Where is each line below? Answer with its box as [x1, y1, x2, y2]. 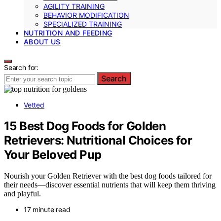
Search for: [4, 63, 39, 72]
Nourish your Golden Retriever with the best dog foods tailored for [4, 171, 212, 180]
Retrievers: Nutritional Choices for [4, 133, 192, 147]
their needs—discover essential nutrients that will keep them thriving [4, 180, 216, 189]
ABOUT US [24, 37, 61, 46]
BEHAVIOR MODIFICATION [43, 11, 129, 19]
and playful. [4, 189, 41, 198]
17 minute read [24, 205, 71, 214]
